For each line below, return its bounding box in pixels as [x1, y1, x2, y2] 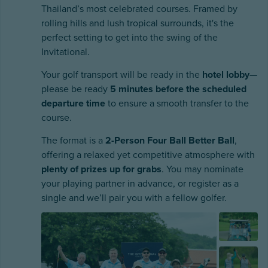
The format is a [41, 134, 105, 147]
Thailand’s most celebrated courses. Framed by [41, 2, 237, 15]
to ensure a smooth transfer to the [105, 97, 249, 109]
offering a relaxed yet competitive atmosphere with [41, 148, 255, 161]
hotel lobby [202, 68, 249, 81]
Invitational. [41, 45, 90, 58]
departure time [41, 97, 105, 109]
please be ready [41, 83, 110, 95]
